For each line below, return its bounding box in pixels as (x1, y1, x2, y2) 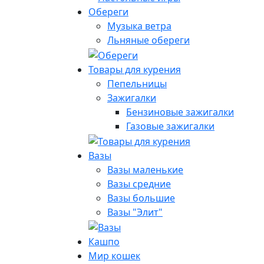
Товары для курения (88, 63, 181, 77)
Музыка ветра (107, 19, 171, 33)
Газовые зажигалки (126, 120, 214, 133)
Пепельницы (107, 77, 167, 91)
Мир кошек (88, 249, 140, 262)
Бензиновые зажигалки (126, 105, 234, 119)
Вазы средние (107, 177, 171, 190)
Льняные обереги (107, 34, 190, 47)
